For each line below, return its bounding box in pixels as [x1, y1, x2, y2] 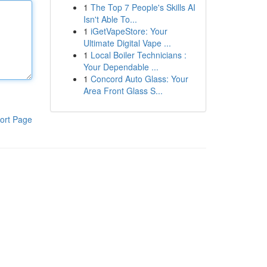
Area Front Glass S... [83, 85, 163, 97]
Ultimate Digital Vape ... [83, 37, 171, 49]
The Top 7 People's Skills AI [90, 1, 195, 13]
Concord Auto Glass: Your [90, 73, 188, 85]
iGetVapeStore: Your [90, 25, 167, 37]
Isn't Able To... [83, 13, 137, 25]
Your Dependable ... [83, 61, 159, 73]
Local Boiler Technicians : [90, 49, 187, 61]
